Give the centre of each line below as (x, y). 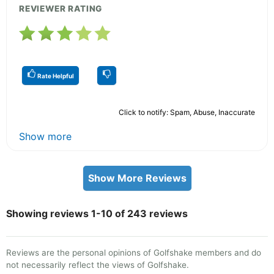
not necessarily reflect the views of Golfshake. (98, 265)
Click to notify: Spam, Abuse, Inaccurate (187, 112)
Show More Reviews (137, 178)
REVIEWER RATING (61, 8)
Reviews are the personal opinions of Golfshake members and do (134, 252)
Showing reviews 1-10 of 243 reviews (97, 213)
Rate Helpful (55, 76)
